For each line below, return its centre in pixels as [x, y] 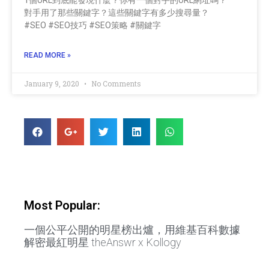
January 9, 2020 [53, 83]
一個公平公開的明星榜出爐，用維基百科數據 [132, 229]
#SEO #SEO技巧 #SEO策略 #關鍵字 [92, 25]
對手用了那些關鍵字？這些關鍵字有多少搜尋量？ [116, 12]
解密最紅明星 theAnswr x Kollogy [103, 242]
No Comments [115, 83]
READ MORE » [47, 55]
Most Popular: [62, 205]
